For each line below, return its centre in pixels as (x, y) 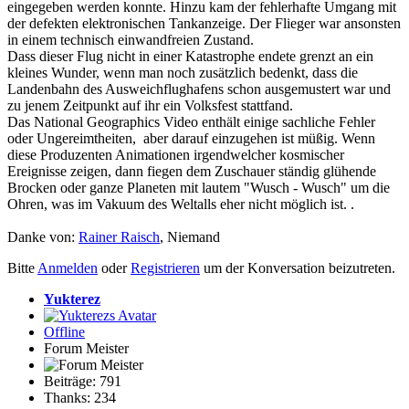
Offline (64, 332)
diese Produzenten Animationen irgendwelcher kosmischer (176, 155)
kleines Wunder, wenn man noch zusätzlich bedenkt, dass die (183, 73)
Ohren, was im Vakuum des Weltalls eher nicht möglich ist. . (197, 204)
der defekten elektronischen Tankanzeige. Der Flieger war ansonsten (204, 24)
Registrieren (165, 268)
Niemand (194, 237)
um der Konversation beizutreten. (298, 268)
